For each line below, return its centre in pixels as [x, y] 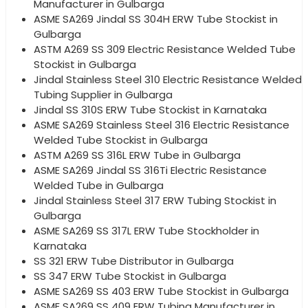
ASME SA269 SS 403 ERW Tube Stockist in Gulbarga [161, 291]
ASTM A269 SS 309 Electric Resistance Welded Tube [165, 49]
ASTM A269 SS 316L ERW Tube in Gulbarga [137, 155]
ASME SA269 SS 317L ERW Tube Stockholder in [146, 230]
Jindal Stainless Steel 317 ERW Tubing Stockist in [155, 200]
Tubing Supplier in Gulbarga [103, 94]
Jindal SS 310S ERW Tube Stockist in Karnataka [150, 109]
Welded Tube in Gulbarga [99, 185]
